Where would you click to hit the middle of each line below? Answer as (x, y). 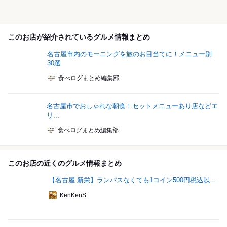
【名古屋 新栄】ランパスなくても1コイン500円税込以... (132, 180)
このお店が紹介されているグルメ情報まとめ (79, 37)
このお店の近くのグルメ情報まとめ (65, 163)
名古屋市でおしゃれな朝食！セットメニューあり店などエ (132, 106)
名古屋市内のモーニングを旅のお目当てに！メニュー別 (130, 54)
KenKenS (73, 195)
